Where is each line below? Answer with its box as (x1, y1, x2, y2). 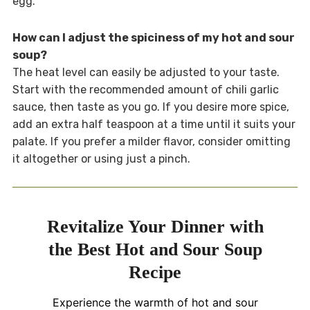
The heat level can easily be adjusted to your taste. (12, 65, 280, 79)
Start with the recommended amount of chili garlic (12, 82, 279, 96)
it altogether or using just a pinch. (12, 152, 190, 165)
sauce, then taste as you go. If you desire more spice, (12, 100, 289, 113)
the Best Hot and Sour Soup (48, 239, 262, 259)
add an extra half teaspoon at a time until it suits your (12, 117, 295, 131)
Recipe (129, 262, 181, 282)
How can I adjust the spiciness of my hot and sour (12, 30, 295, 44)
